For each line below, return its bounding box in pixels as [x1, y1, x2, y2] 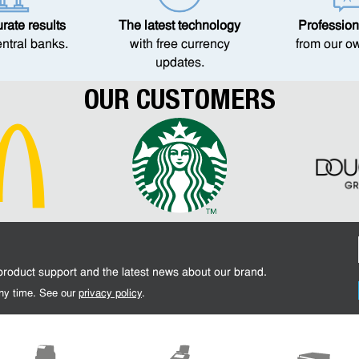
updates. [155, 57, 204, 70]
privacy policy [79, 288, 142, 299]
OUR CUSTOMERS [83, 83, 276, 116]
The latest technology [119, 20, 240, 33]
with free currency [129, 38, 230, 51]
